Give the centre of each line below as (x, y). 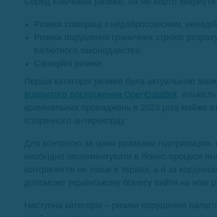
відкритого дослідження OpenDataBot (101, 94)
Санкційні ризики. (69, 63)
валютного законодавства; (88, 50)
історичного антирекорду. (75, 120)
